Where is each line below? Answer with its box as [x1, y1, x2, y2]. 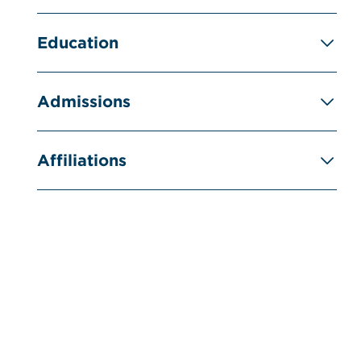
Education [36, 33, 118, 52]
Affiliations [36, 151, 127, 170]
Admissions [36, 92, 131, 111]
